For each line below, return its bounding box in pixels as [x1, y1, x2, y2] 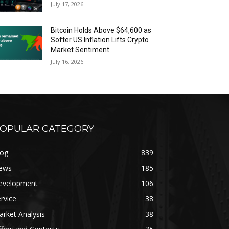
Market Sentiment [51, 45, 110, 54]
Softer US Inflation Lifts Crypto [51, 36, 149, 44]
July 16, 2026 [51, 58, 84, 66]
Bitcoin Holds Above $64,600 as [51, 26, 152, 35]
